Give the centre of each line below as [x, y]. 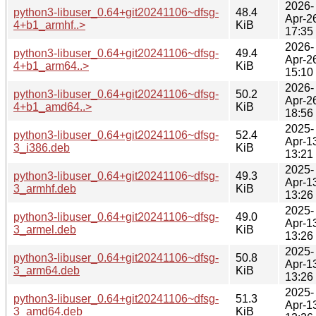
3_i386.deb [42, 147]
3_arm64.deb [47, 270]
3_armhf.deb [45, 188]
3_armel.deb [45, 229]
